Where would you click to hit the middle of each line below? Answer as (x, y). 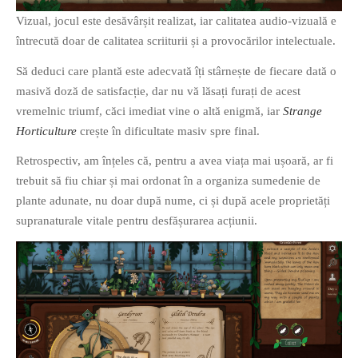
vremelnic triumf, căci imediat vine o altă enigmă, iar (149, 111)
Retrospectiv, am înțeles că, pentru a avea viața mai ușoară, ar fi (175, 161)
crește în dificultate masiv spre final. (168, 131)
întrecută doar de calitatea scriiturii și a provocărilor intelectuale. (176, 41)
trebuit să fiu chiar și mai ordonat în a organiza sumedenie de (168, 181)
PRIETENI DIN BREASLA (68, 16)
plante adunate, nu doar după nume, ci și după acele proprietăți (173, 201)
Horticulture (46, 131)
